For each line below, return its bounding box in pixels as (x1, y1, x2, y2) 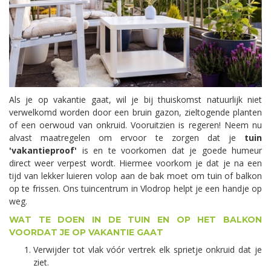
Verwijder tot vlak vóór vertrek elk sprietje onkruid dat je (33, 244, 262, 256)
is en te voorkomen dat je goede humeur (77, 145, 262, 157)
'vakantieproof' (9, 145, 77, 157)
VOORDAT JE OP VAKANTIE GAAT (9, 227, 163, 238)
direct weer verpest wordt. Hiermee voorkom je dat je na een (9, 157, 262, 169)
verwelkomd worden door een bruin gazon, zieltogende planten (9, 106, 262, 119)
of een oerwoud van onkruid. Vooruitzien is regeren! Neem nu (9, 119, 262, 131)
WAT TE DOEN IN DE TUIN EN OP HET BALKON (9, 214, 262, 226)
